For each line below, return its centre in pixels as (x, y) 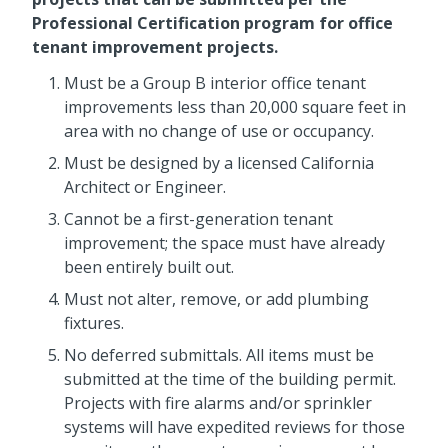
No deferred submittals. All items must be (219, 355)
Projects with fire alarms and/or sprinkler (218, 403)
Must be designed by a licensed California (219, 163)
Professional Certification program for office (212, 23)
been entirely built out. (149, 267)
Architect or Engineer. (145, 187)
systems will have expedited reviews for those (234, 427)
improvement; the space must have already (224, 243)
